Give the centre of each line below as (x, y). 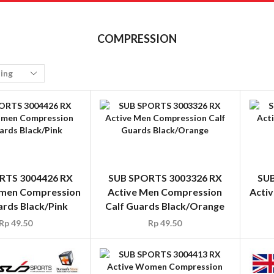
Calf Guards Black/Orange (165, 206)
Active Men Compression (165, 192)
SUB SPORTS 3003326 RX (165, 178)
